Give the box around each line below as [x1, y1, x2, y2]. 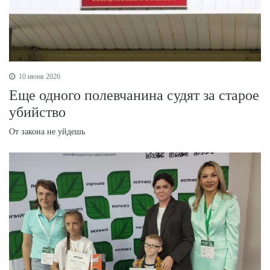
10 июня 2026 [17, 72, 60, 81]
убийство [9, 104, 66, 120]
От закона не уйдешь [9, 127, 85, 136]
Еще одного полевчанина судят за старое [9, 87, 259, 103]
